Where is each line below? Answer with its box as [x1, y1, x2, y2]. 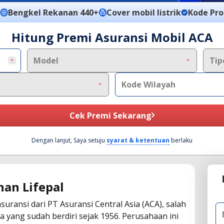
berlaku [171, 135, 192, 144]
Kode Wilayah [121, 78, 175, 90]
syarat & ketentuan [106, 135, 169, 144]
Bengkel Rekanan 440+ [8, 6, 98, 18]
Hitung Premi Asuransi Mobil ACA [11, 28, 213, 45]
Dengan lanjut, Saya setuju [31, 135, 106, 144]
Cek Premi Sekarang [69, 109, 151, 121]
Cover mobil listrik [106, 6, 181, 18]
